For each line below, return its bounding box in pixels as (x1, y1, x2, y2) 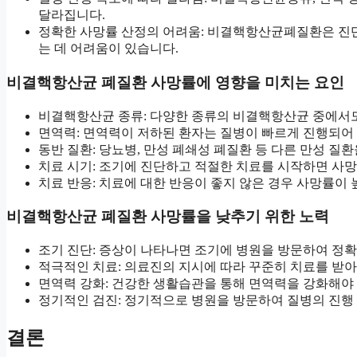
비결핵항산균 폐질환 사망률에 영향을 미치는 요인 (6, 73, 344, 91)
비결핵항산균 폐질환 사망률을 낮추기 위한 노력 (6, 208, 329, 226)
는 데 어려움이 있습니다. (38, 41, 178, 56)
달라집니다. (38, 8, 105, 22)
